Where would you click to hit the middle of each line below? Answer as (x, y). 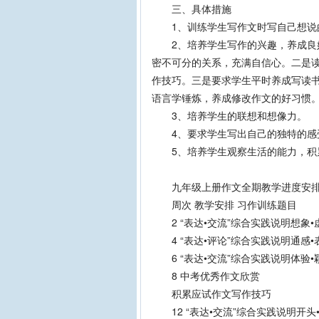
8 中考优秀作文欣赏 (206, 276)
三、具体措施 (192, 9)
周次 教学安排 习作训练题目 (224, 204)
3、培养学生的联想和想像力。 (229, 115)
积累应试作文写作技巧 (211, 293)
